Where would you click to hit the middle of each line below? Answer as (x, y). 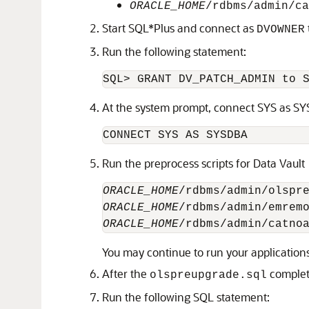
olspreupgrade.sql (208, 275)
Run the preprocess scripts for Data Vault (203, 163)
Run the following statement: (174, 51)
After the (126, 273)
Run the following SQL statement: (186, 297)
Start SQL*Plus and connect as (179, 28)
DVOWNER (281, 30)
